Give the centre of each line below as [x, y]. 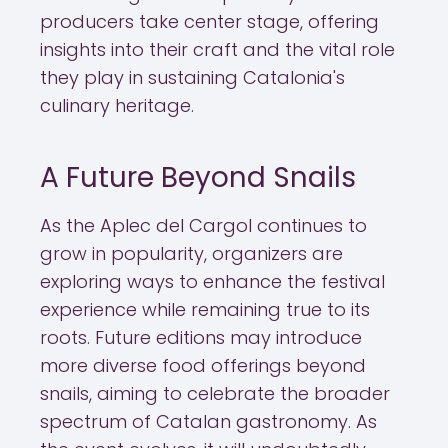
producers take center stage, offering [209, 21]
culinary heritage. [117, 105]
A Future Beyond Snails [198, 177]
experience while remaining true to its [205, 309]
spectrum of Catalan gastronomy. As [208, 421]
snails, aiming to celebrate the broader [215, 393]
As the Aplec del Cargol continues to [203, 225]
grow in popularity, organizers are [191, 253]
